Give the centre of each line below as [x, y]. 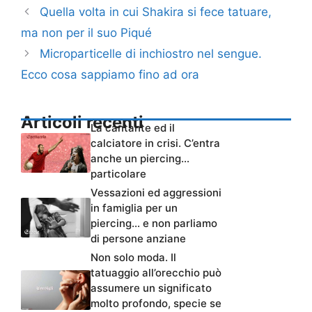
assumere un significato [151, 288]
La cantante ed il [133, 128]
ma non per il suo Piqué [86, 33]
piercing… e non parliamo [154, 224]
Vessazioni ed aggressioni [156, 193]
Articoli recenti [82, 123]
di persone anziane [138, 239]
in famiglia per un [134, 208]
